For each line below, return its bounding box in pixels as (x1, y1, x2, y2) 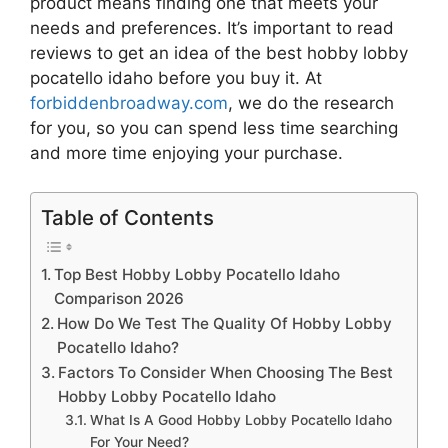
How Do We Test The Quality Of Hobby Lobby (57, 313, 393, 333)
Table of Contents (41, 204, 214, 230)
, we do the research (228, 93, 394, 114)
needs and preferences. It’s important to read (30, 18, 394, 39)
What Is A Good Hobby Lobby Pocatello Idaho (89, 411, 392, 428)
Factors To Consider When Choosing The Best (58, 362, 394, 382)
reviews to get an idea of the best (30, 43, 302, 64)
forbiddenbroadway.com (30, 93, 228, 114)
